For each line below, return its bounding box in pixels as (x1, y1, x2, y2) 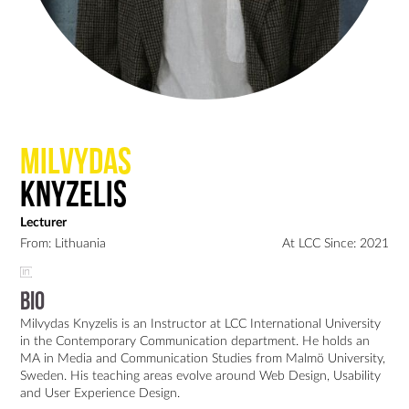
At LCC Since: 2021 (281, 236, 389, 250)
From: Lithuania (20, 236, 107, 250)
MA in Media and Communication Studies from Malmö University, (20, 351, 386, 365)
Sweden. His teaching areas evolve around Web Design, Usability (20, 368, 382, 383)
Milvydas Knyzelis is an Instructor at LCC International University (20, 316, 382, 330)
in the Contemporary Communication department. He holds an (20, 333, 371, 348)
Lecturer (20, 215, 68, 229)
